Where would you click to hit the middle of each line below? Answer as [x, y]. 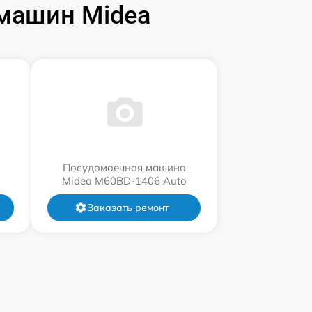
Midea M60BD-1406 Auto [124, 180]
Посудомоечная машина [124, 167]
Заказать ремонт [127, 207]
